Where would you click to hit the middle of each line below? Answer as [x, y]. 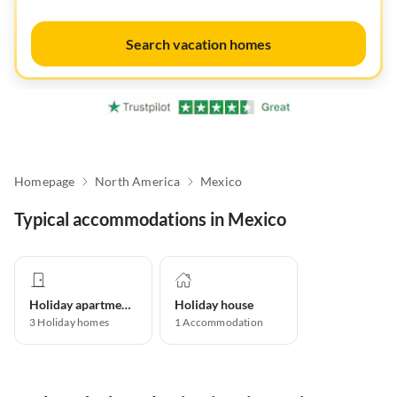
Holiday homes [74, 323]
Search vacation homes [198, 44]
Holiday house [214, 305]
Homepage [45, 182]
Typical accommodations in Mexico [150, 219]
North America [138, 182]
